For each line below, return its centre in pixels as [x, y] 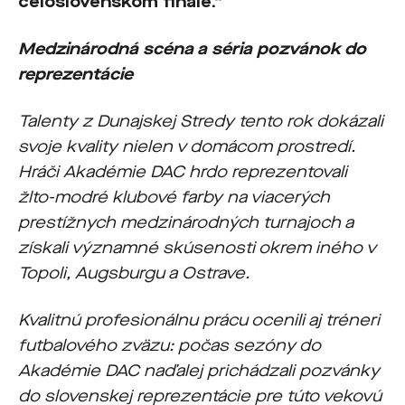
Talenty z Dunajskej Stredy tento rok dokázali [201, 121]
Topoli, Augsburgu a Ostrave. [134, 273]
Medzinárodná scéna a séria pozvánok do [192, 49]
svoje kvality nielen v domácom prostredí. [187, 146]
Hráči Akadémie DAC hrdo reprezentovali [183, 172]
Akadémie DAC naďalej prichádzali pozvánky [199, 371]
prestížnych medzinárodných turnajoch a [186, 222]
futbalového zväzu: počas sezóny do [170, 345]
